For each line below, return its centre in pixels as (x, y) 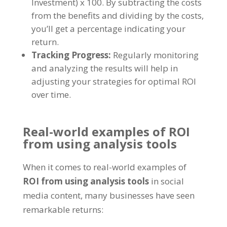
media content (51, 195)
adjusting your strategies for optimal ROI (113, 81)
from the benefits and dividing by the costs (116, 15)
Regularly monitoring (156, 55)
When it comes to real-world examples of (104, 167)
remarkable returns (62, 209)
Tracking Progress (70, 55)
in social (167, 181)
